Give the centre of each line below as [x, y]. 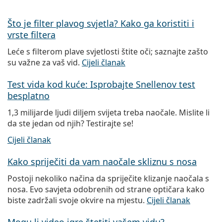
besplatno [28, 96]
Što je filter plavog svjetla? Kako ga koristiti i [101, 24]
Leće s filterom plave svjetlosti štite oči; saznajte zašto [108, 52]
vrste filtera [31, 35]
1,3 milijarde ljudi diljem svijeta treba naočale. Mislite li [109, 113]
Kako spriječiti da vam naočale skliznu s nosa [102, 162]
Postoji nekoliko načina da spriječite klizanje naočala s [108, 179]
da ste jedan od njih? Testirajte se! [70, 124]
